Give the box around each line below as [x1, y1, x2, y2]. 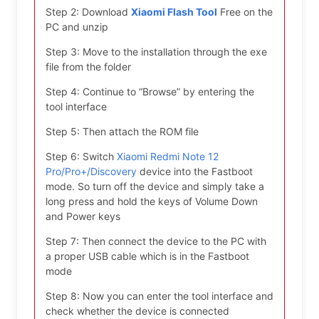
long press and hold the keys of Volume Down [46, 195, 258, 207]
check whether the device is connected [46, 305, 229, 317]
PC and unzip [46, 21, 108, 33]
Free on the [217, 6, 273, 18]
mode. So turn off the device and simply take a [46, 180, 264, 192]
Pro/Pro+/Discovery [46, 165, 137, 177]
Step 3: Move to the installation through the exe [46, 46, 267, 58]
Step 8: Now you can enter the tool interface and [46, 290, 273, 302]
